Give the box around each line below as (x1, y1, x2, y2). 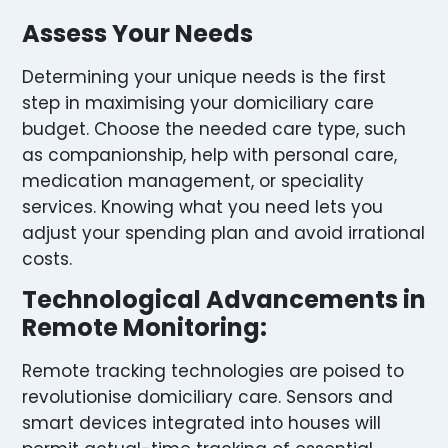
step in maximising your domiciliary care (22, 90, 374, 115)
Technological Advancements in (22, 283, 426, 317)
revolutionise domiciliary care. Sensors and (22, 385, 393, 410)
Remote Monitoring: (22, 311, 267, 345)
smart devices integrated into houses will (22, 411, 381, 436)
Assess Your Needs (22, 16, 253, 50)
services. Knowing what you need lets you (22, 194, 383, 219)
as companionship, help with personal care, (22, 142, 397, 167)
